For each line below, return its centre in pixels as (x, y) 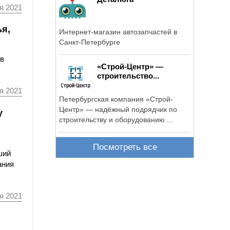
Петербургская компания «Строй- (116, 99)
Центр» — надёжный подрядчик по (118, 109)
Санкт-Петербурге (90, 42)
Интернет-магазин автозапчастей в (118, 32)
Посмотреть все (125, 147)
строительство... (128, 75)
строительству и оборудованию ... (116, 119)
